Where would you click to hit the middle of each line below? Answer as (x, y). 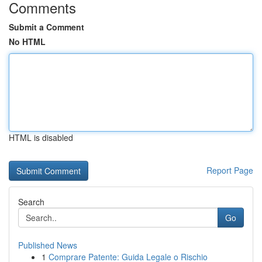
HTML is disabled (41, 137)
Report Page (230, 170)
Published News (48, 245)
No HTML (27, 42)
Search (31, 202)
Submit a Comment (46, 27)
